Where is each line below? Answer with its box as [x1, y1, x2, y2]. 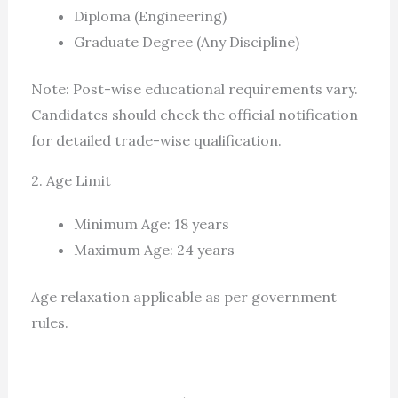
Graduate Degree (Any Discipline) [73, 33, 299, 52]
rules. [30, 314, 68, 332]
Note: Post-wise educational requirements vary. [30, 80, 358, 99]
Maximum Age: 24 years [73, 241, 235, 259]
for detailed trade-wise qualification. [30, 131, 282, 150]
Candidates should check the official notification [30, 106, 358, 124]
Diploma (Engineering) [73, 7, 227, 26]
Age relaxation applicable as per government [30, 288, 337, 306]
